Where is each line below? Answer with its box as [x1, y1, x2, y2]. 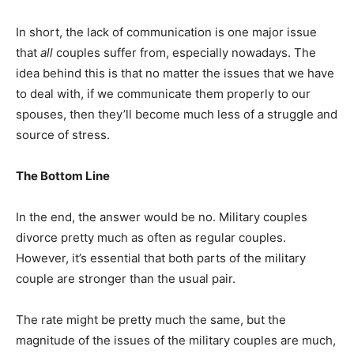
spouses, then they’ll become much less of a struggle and [16, 107, 337, 122]
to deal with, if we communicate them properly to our [16, 86, 311, 101]
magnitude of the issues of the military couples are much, [16, 333, 336, 348]
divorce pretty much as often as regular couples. [16, 230, 286, 245]
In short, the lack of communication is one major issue [16, 24, 317, 40]
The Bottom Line [16, 168, 110, 183]
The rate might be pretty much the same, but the [16, 312, 286, 327]
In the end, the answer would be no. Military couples [16, 209, 307, 224]
